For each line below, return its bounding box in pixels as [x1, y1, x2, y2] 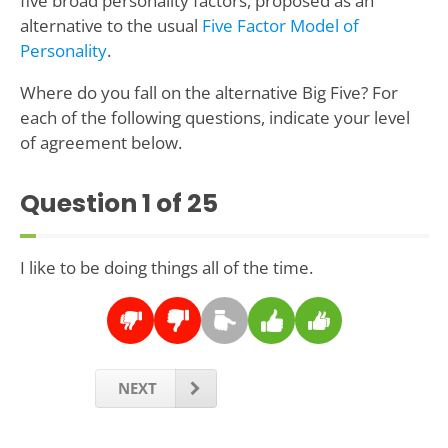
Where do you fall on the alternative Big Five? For [19, 81, 398, 105]
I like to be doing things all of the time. [19, 256, 313, 280]
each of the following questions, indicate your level [19, 106, 410, 130]
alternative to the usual [19, 14, 202, 38]
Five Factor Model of [201, 14, 359, 38]
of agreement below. [19, 131, 182, 155]
